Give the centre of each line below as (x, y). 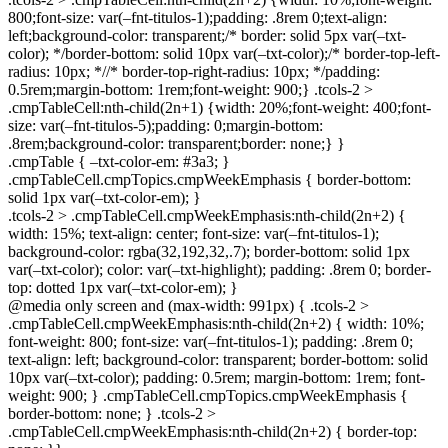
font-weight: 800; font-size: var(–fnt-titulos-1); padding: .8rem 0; (210, 342)
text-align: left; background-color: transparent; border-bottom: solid (218, 360)
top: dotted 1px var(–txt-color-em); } (123, 288)
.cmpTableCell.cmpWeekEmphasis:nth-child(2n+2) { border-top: (212, 432)
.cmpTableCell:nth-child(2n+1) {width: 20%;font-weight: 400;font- (219, 108)
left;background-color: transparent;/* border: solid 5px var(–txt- (207, 36)
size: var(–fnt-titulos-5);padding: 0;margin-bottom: (165, 126)
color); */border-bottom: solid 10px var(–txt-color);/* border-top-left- (224, 54)
